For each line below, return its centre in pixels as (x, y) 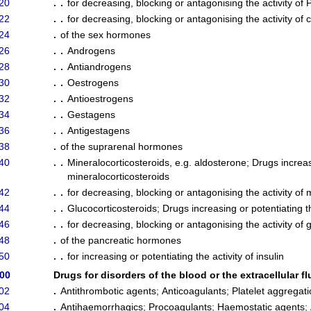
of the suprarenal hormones (121, 146)
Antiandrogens (99, 67)
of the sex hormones (106, 35)
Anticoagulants (194, 291)
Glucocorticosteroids (112, 208)
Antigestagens (99, 131)
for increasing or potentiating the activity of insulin (176, 256)
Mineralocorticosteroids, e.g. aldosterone (157, 162)
